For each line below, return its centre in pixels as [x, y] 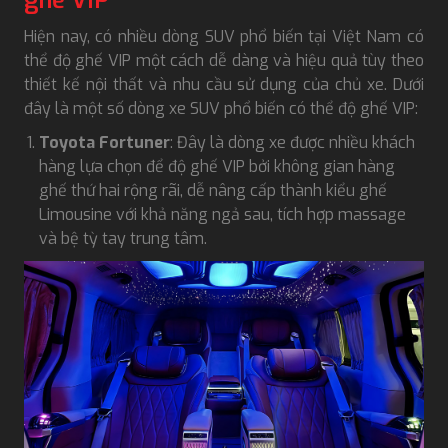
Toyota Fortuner [104, 143]
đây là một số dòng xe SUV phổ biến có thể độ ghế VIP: [223, 109]
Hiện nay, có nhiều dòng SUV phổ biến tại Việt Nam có [224, 37]
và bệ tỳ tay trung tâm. [125, 239]
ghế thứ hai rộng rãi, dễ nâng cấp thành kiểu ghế [213, 191]
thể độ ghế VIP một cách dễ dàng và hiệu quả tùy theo [224, 61]
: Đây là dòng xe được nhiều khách [292, 143]
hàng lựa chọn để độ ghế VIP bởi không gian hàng [217, 167]
